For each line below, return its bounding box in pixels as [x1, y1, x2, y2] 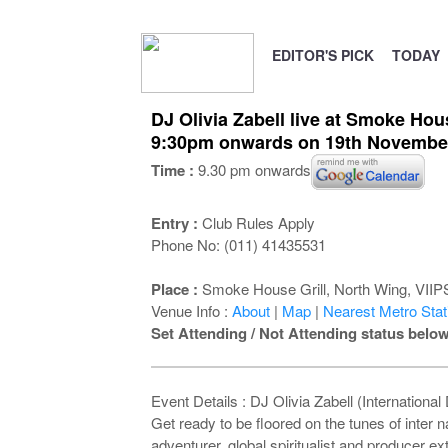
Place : [150, 278, 198, 300]
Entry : [150, 212, 198, 234]
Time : [150, 158, 194, 181]
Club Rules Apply [197, 212, 315, 233]
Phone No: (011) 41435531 [150, 234, 326, 255]
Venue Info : [150, 300, 232, 321]
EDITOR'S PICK [271, 45, 374, 65]
